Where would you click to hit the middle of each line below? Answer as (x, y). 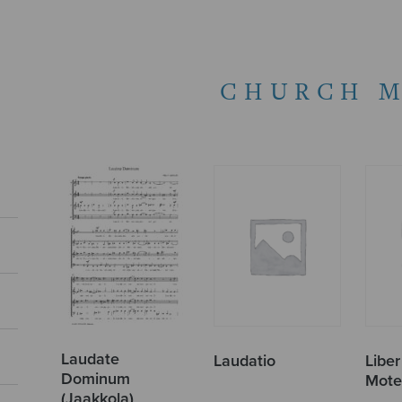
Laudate (91, 358)
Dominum (96, 378)
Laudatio (244, 360)
